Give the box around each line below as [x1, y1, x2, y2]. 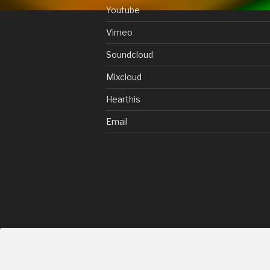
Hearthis [106, 93, 141, 104]
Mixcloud [106, 71, 142, 82]
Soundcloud [106, 49, 154, 60]
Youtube [106, 4, 140, 15]
